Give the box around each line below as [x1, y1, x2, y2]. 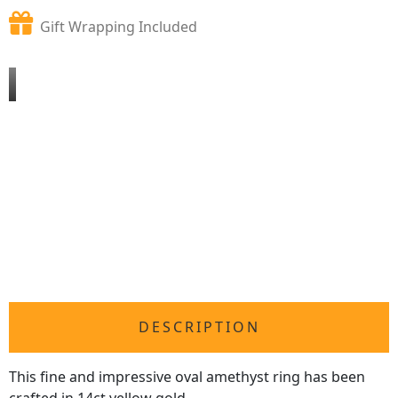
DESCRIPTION [138, 317, 260, 338]
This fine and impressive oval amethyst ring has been [9, 367, 365, 387]
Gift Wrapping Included [40, 16, 197, 36]
